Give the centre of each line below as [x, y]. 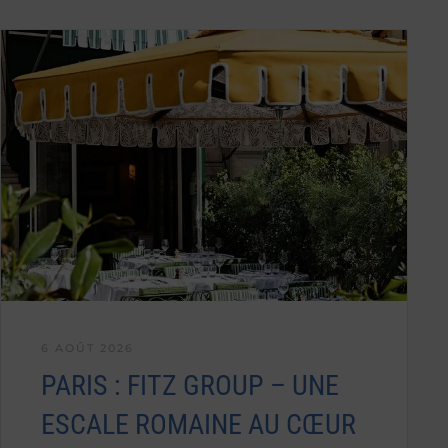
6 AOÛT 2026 [87, 347]
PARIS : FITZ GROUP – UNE [190, 385]
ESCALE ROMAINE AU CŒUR [198, 424]
